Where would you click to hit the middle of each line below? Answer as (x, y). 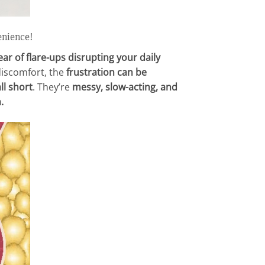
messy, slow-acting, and (123, 87)
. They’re (51, 87)
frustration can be (106, 72)
